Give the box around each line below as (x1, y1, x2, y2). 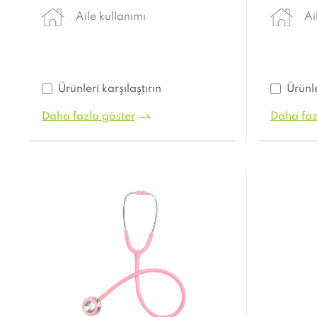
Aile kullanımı (76, 11, 146, 23)
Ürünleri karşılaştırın (58, 83, 162, 96)
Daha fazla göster (42, 111, 136, 123)
